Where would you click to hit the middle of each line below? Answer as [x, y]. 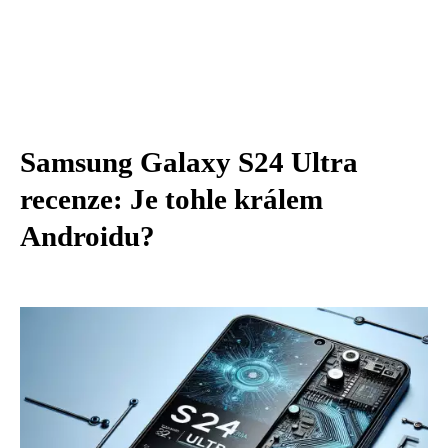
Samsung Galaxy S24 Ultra [189, 162]
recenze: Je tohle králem [171, 199]
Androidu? [87, 236]
